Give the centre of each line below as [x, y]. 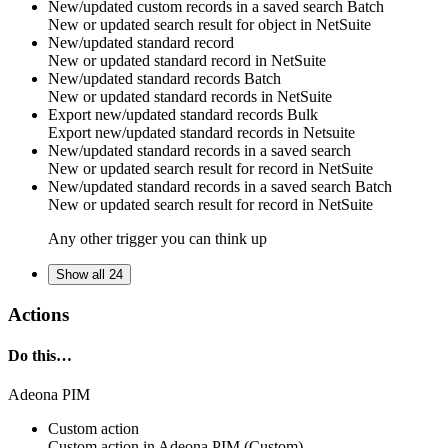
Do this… [40, 355]
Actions [38, 314]
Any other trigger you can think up [157, 238]
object [277, 24]
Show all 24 [89, 274]
